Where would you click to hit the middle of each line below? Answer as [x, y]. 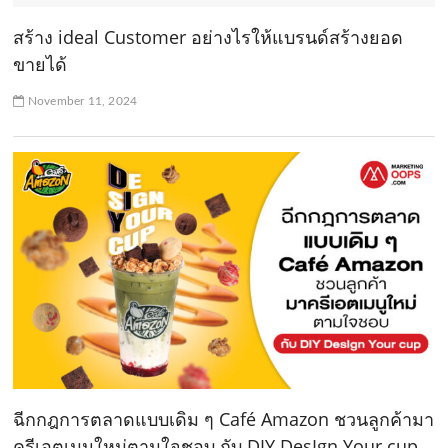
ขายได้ [40, 63]
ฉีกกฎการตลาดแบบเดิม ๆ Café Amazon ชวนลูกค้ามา [224, 418]
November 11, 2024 [81, 100]
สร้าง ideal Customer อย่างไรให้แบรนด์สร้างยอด [208, 36]
